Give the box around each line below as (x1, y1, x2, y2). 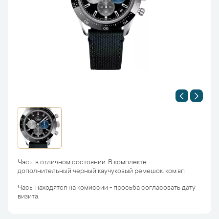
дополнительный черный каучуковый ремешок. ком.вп (18, 168, 185, 175)
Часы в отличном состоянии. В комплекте (18, 159, 147, 167)
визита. (18, 193, 39, 201)
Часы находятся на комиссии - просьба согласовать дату (18, 184, 196, 192)
